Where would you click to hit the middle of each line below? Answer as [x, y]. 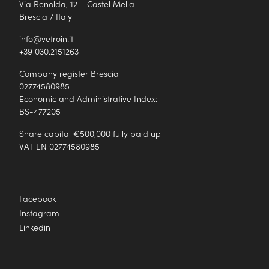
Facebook [38, 198]
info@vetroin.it [46, 38]
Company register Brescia [69, 73]
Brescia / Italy [46, 16]
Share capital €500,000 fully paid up [90, 133]
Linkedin [35, 227]
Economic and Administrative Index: [88, 98]
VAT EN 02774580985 [59, 146]
